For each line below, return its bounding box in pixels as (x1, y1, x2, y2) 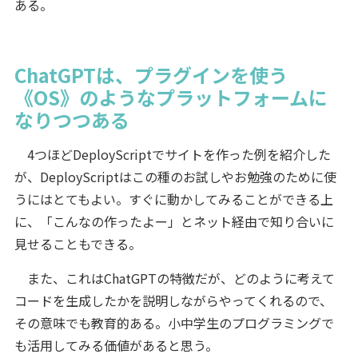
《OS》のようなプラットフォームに (14, 82, 328, 111)
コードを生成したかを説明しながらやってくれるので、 (14, 290, 332, 310)
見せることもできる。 (14, 233, 141, 253)
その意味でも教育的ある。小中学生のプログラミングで (14, 312, 334, 332)
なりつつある (14, 105, 129, 133)
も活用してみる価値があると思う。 (14, 335, 218, 355)
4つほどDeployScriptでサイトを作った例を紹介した (14, 144, 331, 164)
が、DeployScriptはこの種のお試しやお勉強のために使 (14, 166, 336, 186)
